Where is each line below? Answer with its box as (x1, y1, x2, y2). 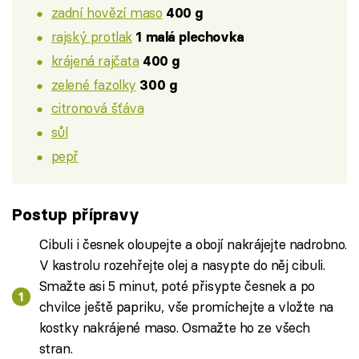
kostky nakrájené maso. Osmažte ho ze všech (38, 319, 311, 337)
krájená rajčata (50, 51, 139, 69)
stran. (38, 340, 73, 357)
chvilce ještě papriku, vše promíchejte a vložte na (38, 298, 333, 316)
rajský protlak (50, 28, 132, 46)
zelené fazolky (50, 75, 136, 93)
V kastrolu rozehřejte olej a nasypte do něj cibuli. (38, 256, 325, 274)
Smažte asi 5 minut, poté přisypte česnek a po (38, 277, 315, 295)
